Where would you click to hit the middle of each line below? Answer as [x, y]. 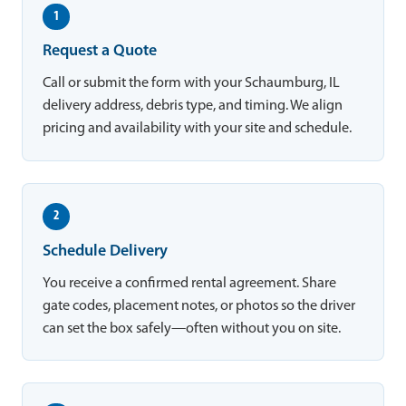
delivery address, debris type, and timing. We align [193, 106]
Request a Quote [100, 52]
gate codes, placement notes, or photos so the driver [199, 306]
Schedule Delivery [106, 251]
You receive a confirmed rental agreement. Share [190, 283]
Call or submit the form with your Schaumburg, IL [192, 84]
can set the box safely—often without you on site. [192, 329]
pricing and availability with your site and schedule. [198, 129]
